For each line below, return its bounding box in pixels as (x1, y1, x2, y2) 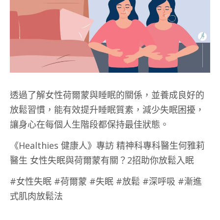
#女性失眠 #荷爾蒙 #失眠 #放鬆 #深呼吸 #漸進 (10, 175, 202, 187)
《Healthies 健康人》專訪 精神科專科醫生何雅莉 (10, 139, 205, 151)
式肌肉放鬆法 (10, 190, 63, 202)
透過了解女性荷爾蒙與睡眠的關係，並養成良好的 (10, 88, 204, 101)
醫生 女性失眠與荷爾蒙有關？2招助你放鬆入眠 (10, 154, 194, 166)
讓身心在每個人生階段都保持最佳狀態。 (10, 118, 169, 130)
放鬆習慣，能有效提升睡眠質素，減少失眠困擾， (10, 103, 204, 115)
